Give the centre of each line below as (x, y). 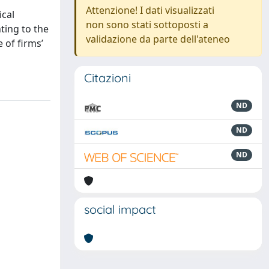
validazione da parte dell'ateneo (158, 39)
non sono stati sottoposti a (147, 25)
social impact (120, 209)
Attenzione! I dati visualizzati (150, 10)
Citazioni (107, 78)
